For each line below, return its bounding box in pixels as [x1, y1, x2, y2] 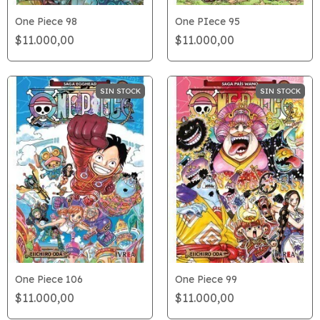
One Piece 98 [15, 14, 77, 28]
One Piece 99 [175, 272, 237, 286]
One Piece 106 [15, 272, 83, 286]
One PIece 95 [175, 14, 240, 28]
